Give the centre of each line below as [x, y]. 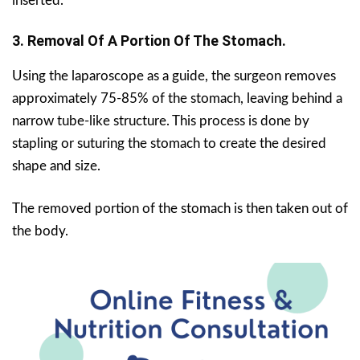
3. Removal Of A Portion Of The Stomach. [149, 40]
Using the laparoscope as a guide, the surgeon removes [174, 76]
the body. [40, 231]
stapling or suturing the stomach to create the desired [169, 143]
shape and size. [56, 166]
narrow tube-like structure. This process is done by [161, 121]
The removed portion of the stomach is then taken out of [180, 208]
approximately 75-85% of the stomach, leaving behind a [177, 98]
